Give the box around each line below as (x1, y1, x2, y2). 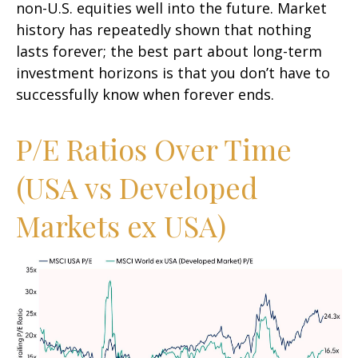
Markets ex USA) (16, 206, 226, 245)
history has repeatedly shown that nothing (16, 20, 312, 39)
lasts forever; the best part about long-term (16, 42, 322, 61)
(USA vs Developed (16, 168, 258, 206)
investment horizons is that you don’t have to (16, 63, 330, 82)
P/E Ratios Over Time (16, 129, 292, 168)
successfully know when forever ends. (16, 85, 274, 104)
